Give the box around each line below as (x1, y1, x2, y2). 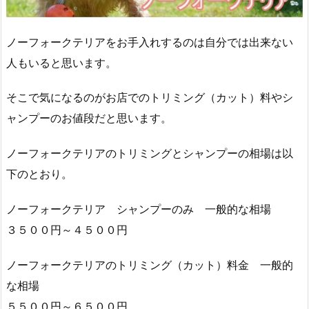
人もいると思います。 (6, 55, 117, 70)
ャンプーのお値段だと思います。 (6, 111, 172, 126)
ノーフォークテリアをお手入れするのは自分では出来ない (6, 34, 293, 49)
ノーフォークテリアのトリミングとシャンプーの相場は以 (6, 146, 293, 161)
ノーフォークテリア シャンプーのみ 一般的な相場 (6, 201, 271, 216)
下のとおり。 (6, 167, 72, 181)
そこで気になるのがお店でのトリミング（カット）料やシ (6, 90, 293, 105)
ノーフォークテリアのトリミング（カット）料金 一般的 (6, 257, 293, 272)
